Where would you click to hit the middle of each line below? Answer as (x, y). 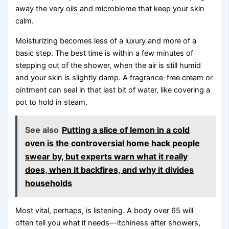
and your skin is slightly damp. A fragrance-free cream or (114, 77)
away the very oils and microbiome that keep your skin (110, 8)
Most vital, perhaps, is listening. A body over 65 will (105, 210)
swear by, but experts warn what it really (107, 156)
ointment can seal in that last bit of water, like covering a (113, 90)
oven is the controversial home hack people (113, 143)
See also (42, 130)
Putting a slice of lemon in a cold (126, 130)
